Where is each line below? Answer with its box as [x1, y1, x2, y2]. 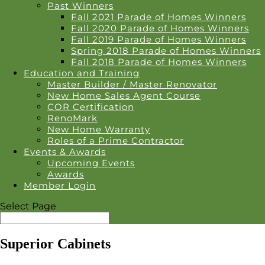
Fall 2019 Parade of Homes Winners [71, 34, 246, 45]
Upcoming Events [47, 157, 135, 169]
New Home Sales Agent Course [47, 90, 201, 101]
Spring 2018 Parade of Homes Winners [71, 45, 261, 56]
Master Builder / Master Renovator [47, 79, 217, 90]
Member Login [24, 180, 96, 191]
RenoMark [47, 112, 98, 124]
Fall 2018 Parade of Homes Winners [71, 56, 247, 67]
